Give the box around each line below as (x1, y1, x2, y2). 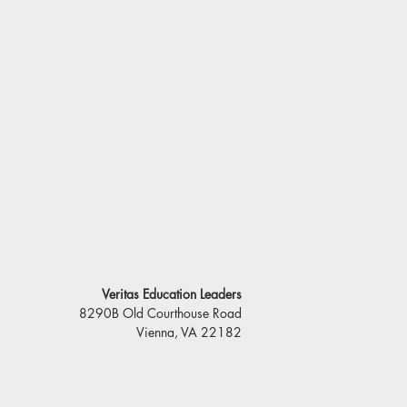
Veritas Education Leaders (102, 285, 242, 303)
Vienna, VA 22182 (136, 323, 242, 341)
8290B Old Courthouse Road (79, 304, 242, 322)
